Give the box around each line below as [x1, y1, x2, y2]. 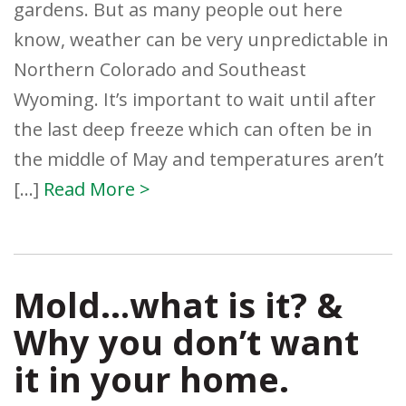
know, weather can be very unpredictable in [14, 27, 389, 53]
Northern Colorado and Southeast [14, 57, 306, 82]
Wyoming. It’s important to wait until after [14, 87, 376, 112]
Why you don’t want [14, 318, 359, 366]
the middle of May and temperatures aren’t [14, 147, 384, 172]
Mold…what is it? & [14, 281, 343, 329]
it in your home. [14, 355, 289, 403]
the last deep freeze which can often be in [14, 117, 372, 142]
